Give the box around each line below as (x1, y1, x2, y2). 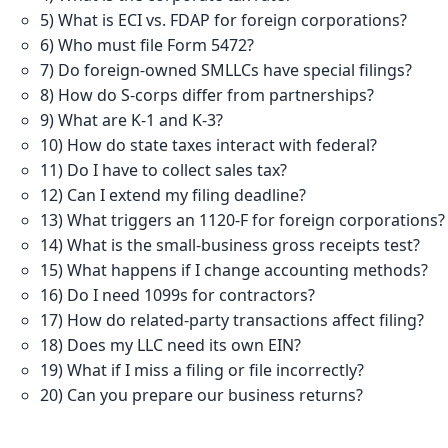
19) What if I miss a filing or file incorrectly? (40, 358, 364, 381)
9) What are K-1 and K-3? (40, 108, 223, 131)
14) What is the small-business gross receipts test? (40, 233, 420, 256)
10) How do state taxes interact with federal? (40, 133, 377, 156)
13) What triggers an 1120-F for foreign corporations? (40, 208, 445, 231)
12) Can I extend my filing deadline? (40, 183, 306, 206)
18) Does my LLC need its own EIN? (40, 333, 301, 356)
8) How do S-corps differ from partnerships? (40, 83, 374, 106)
